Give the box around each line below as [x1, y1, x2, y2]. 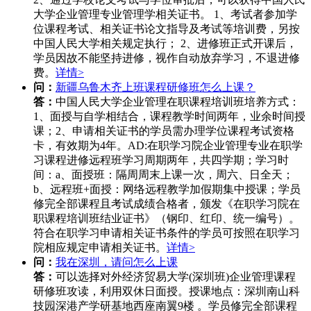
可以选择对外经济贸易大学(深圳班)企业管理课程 [56, 270, 296, 283]
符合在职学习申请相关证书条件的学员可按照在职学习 [33, 226, 300, 239]
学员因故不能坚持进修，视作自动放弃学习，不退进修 [33, 51, 300, 64]
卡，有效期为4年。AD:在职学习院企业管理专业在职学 [33, 139, 303, 151]
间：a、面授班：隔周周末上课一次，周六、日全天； [33, 168, 294, 180]
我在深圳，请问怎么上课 [56, 255, 178, 268]
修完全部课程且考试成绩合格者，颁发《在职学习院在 [33, 197, 300, 210]
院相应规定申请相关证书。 [33, 241, 167, 253]
